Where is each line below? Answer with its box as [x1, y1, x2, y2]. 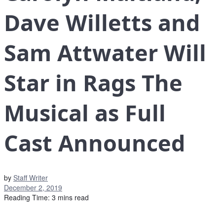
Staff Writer [13, 173, 48, 183]
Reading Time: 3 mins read [4, 192, 89, 203]
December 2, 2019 [4, 183, 62, 193]
